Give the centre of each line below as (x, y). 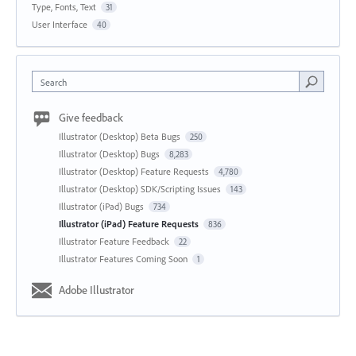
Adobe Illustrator (97, 290)
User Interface (60, 25)
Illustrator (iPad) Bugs (103, 207)
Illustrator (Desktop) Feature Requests (135, 172)
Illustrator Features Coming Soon (124, 259)
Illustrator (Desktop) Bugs (110, 154)
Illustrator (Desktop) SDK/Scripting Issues (141, 189)
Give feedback (91, 118)
